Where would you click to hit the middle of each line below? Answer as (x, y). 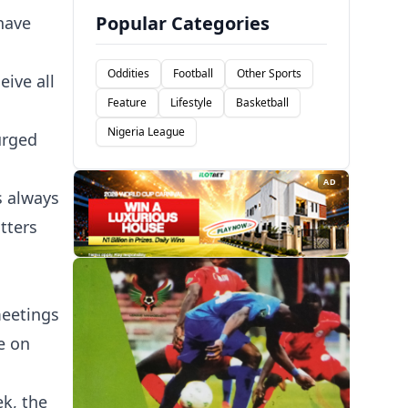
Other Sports (269, 74)
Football (193, 74)
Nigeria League (146, 132)
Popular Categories (183, 24)
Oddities (128, 74)
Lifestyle (191, 103)
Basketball (262, 103)
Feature (127, 103)
